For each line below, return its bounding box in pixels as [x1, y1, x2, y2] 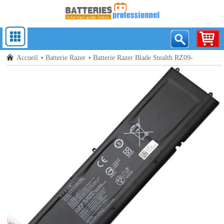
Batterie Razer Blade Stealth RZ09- [93, 54, 193, 61]
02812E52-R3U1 [14, 69, 62, 77]
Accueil [16, 54, 38, 61]
